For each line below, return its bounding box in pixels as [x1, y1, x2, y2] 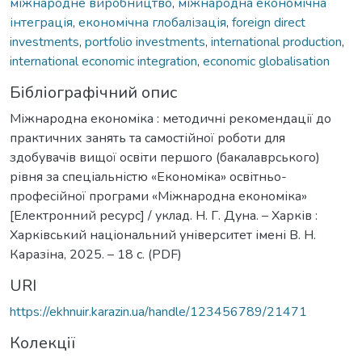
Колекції [10, 331, 75, 354]
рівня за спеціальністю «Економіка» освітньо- [10, 167, 287, 186]
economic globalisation [203, 52, 330, 70]
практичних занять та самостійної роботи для [10, 128, 285, 147]
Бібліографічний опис [10, 81, 177, 103]
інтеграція [10, 13, 73, 32]
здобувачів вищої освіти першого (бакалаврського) [10, 148, 320, 166]
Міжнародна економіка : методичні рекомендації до [10, 109, 331, 128]
